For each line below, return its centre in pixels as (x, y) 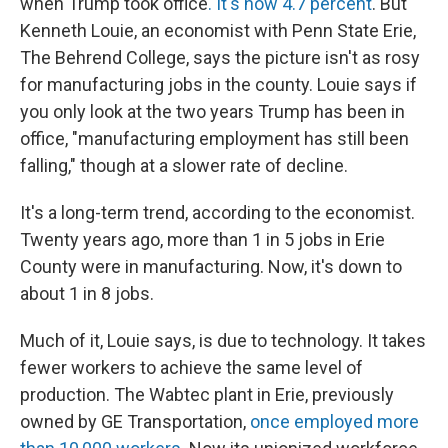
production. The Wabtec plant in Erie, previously (207, 395)
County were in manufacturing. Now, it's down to (211, 267)
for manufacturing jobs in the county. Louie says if (218, 85)
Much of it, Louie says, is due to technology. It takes (223, 341)
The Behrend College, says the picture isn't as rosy (220, 58)
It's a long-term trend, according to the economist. (217, 213)
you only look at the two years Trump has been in (212, 112)
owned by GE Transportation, (135, 422)
